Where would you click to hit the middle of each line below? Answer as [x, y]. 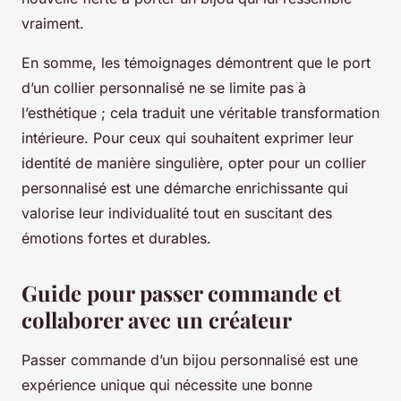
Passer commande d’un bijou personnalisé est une [190, 360]
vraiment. [53, 24]
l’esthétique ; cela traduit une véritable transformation [200, 113]
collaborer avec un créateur [157, 320]
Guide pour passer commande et [181, 293]
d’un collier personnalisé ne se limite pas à [164, 88]
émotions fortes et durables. [116, 239]
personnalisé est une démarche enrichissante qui [185, 188]
